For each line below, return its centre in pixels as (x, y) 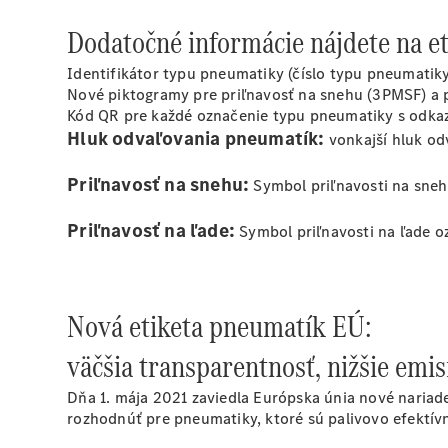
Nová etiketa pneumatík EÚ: (220, 326)
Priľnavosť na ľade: (153, 230)
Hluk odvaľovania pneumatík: (198, 138)
